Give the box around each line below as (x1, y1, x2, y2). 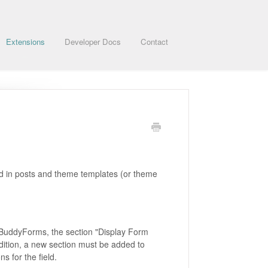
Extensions (6, 36, 45, 47)
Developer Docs (65, 36, 121, 47)
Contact (141, 36, 168, 47)
